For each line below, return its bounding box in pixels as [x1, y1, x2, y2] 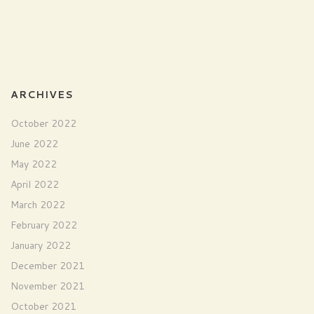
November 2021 [11, 279, 85, 293]
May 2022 [11, 157, 57, 171]
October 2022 [11, 116, 76, 130]
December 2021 [11, 259, 85, 273]
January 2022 [11, 238, 71, 252]
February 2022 [11, 218, 77, 232]
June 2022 [11, 137, 58, 151]
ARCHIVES [11, 88, 74, 102]
